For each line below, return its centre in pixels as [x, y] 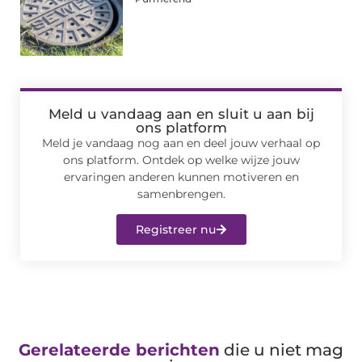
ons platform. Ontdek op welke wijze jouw [181, 160]
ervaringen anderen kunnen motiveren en [181, 177]
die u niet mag [282, 350]
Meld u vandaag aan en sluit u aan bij [181, 114]
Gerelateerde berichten [119, 350]
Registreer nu [175, 230]
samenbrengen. [181, 194]
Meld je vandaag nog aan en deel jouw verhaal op [181, 143]
